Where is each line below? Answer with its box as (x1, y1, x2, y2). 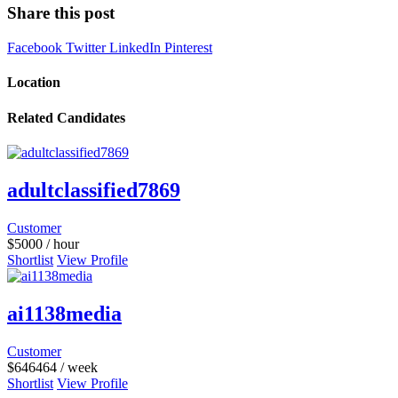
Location (7, 75, 60, 91)
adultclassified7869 (7, 178, 180, 202)
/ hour (43, 235, 79, 251)
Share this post (7, 4, 115, 23)
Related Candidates (7, 109, 125, 125)
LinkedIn (109, 40, 164, 56)
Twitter (66, 40, 109, 56)
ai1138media (7, 301, 122, 325)
